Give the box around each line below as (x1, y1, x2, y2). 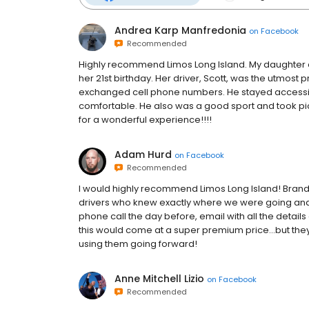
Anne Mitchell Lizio (114, 272, 204, 286)
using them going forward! (79, 237, 197, 250)
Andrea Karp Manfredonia (114, 23, 246, 37)
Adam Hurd (114, 148, 172, 161)
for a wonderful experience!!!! (79, 113, 212, 126)
